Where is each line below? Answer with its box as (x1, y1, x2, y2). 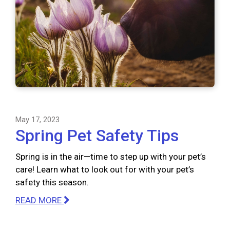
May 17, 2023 (15, 114, 60, 124)
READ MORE (15, 195, 64, 205)
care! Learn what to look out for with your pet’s (15, 164, 194, 175)
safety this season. (15, 177, 89, 187)
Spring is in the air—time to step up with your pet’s (15, 151, 206, 162)
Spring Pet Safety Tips (15, 125, 179, 145)
